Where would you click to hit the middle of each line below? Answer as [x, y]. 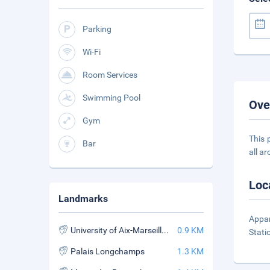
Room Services [110, 75]
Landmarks [83, 199]
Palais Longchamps [108, 251]
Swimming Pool [111, 98]
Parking [97, 29]
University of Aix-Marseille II [165, 230]
